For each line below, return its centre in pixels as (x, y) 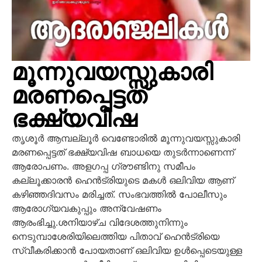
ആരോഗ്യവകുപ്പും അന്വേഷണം (87, 208)
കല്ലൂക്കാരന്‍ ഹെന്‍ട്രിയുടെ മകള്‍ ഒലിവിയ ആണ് (123, 180)
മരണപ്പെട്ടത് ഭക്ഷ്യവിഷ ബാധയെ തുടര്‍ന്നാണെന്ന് (123, 152)
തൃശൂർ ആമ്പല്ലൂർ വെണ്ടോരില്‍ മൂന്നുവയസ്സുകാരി (126, 138)
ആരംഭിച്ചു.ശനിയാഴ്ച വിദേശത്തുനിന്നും (100, 222)
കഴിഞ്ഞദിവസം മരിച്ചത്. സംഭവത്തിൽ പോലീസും (119, 194)
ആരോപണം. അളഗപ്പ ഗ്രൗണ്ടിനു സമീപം (104, 166)
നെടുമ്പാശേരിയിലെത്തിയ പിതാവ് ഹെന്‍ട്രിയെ (116, 236)
